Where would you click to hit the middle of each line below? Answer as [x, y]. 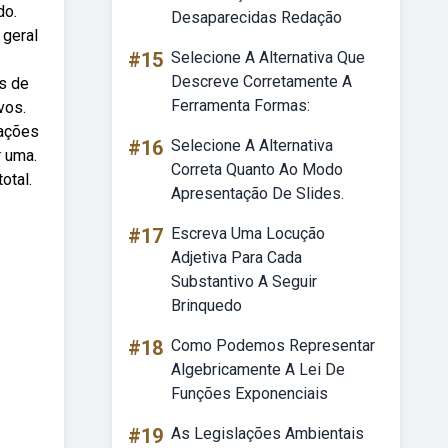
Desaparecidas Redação [256, 17]
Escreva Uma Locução [248, 233]
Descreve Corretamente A [261, 81]
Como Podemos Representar [273, 345]
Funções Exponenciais [249, 393]
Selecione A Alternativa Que [268, 57]
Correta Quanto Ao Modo [257, 169]
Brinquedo [206, 305]
